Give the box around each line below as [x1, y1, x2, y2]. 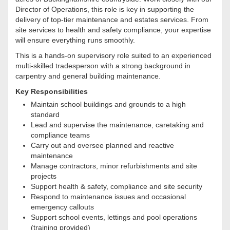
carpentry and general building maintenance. [15, 72, 161, 81]
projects [31, 172, 56, 181]
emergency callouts [31, 203, 94, 212]
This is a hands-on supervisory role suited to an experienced [15, 51, 212, 60]
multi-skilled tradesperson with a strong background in [15, 62, 190, 70]
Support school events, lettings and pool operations [31, 213, 197, 222]
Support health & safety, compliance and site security [31, 182, 202, 191]
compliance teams [31, 131, 90, 140]
